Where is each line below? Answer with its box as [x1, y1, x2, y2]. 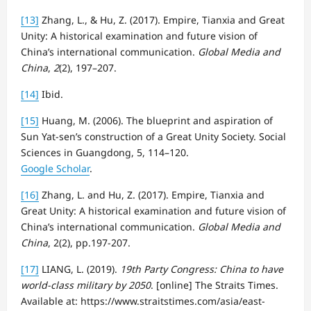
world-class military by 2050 [21, 278, 151, 292]
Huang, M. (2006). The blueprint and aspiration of [39, 113, 273, 127]
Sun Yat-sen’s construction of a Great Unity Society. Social [21, 129, 286, 143]
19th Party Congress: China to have [120, 262, 283, 276]
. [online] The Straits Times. [151, 278, 278, 292]
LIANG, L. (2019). [39, 262, 120, 276]
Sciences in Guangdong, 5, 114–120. [21, 145, 189, 159]
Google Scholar [21, 161, 90, 175]
